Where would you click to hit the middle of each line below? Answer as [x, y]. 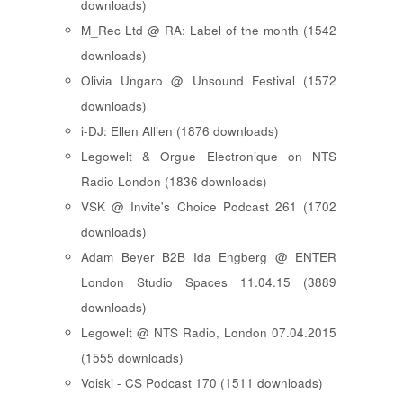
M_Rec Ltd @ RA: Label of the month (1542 [209, 31]
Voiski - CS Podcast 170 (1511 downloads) [202, 383]
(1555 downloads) [132, 358]
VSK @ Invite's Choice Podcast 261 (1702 [209, 207]
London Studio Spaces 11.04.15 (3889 [209, 282]
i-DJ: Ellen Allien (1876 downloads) [180, 131]
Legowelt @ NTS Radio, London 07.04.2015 [209, 333]
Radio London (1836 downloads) [174, 182]
